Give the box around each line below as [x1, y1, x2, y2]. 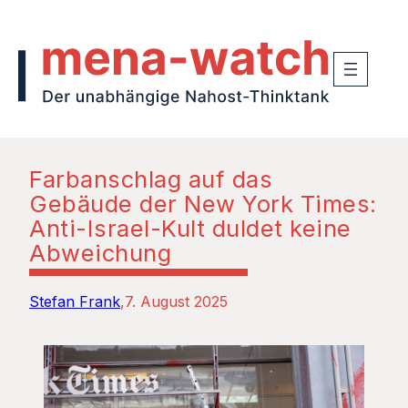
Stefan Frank [29, 291, 120, 311]
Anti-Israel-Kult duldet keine [29, 213, 352, 242]
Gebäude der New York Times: [29, 189, 377, 218]
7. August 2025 [125, 291, 228, 311]
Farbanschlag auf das [29, 164, 273, 193]
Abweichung [29, 238, 172, 267]
